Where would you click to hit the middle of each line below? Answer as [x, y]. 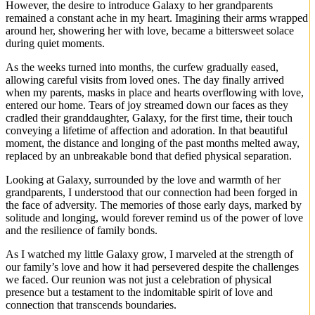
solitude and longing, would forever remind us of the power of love [154, 218]
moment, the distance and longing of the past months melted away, [153, 143]
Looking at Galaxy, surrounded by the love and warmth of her [143, 180]
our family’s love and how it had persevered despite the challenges [152, 267]
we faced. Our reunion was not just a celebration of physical [139, 280]
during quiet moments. [55, 44]
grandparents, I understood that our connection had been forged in [152, 193]
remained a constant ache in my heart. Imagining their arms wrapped [157, 18]
